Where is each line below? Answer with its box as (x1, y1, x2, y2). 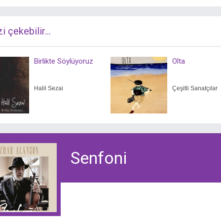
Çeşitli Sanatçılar (172, 85, 218, 92)
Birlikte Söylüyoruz (34, 57, 93, 66)
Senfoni (71, 148, 127, 168)
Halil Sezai (34, 85, 63, 92)
